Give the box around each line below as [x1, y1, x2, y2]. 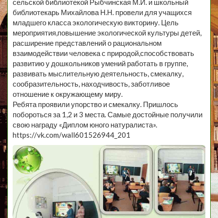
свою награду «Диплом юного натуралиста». [13, 120, 157, 129]
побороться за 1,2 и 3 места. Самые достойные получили [13, 110, 202, 119]
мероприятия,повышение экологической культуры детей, [13, 28, 201, 37]
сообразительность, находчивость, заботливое [13, 79, 170, 89]
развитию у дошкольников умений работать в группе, [13, 59, 188, 68]
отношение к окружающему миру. [13, 90, 123, 99]
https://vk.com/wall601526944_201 [13, 130, 130, 140]
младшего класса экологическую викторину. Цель [13, 18, 179, 27]
